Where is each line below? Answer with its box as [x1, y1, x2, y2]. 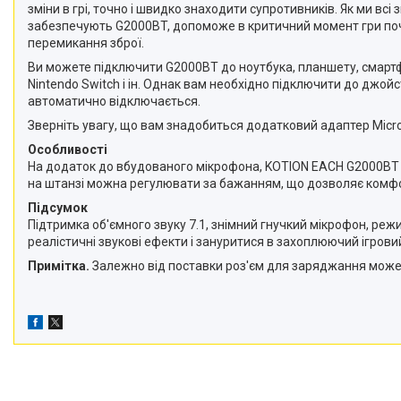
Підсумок [28, 200, 88, 215]
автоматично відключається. [28, 94, 200, 108]
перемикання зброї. [28, 36, 144, 50]
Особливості [28, 142, 107, 157]
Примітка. [28, 259, 92, 273]
